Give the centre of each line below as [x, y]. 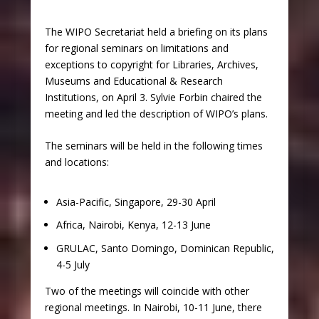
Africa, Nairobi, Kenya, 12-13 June [133, 225]
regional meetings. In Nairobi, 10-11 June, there [153, 308]
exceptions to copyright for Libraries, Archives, [151, 64]
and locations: [77, 162]
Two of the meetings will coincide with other [147, 291]
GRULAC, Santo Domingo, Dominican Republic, [165, 249]
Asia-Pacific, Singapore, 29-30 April [136, 202]
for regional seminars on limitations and [136, 48]
